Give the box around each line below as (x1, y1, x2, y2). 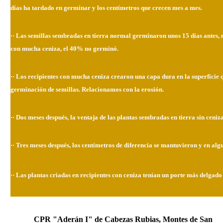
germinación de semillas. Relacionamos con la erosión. (10, 85, 164, 93)
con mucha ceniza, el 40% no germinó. (10, 44, 118, 52)
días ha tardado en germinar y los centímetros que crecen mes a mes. (10, 3, 202, 11)
